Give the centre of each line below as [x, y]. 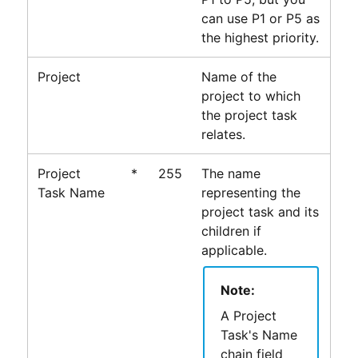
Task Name [71, 192]
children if [231, 231]
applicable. [234, 250]
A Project [248, 315]
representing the [251, 192]
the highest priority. [260, 37]
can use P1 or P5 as [260, 18]
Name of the [239, 76]
